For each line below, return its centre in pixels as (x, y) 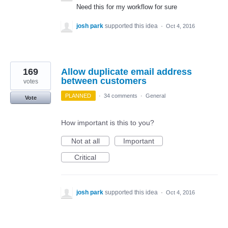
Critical (85, 158)
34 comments (120, 96)
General (155, 96)
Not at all (85, 141)
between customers (104, 81)
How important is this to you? (108, 123)
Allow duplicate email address (126, 72)
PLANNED (78, 96)
